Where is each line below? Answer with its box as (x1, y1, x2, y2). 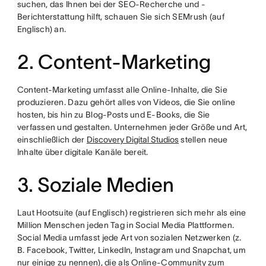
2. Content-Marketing (17, 51, 211, 73)
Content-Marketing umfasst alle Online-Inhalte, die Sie (17, 85, 227, 94)
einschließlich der (17, 135, 87, 144)
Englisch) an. (17, 24, 66, 34)
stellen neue (179, 135, 228, 144)
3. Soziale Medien (17, 174, 174, 196)
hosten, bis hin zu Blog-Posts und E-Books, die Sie (17, 110, 210, 119)
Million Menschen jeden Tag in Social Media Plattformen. (17, 220, 235, 230)
